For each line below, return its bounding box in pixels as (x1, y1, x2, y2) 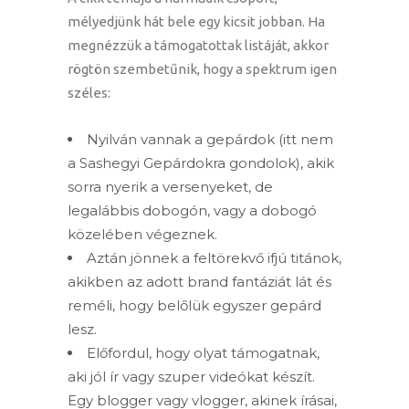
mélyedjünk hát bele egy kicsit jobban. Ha (68, 14, 325, 30)
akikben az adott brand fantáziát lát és (68, 273, 331, 291)
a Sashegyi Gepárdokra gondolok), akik (68, 154, 334, 173)
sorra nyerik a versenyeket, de (68, 178, 273, 196)
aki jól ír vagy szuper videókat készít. (68, 368, 315, 386)
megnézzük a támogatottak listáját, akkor (68, 37, 329, 54)
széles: (68, 85, 110, 101)
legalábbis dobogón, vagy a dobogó (68, 202, 317, 220)
